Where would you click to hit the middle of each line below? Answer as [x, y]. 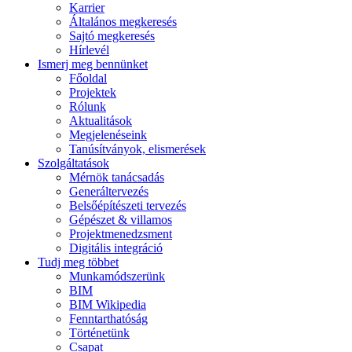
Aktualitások [101, 120]
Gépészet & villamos [121, 219]
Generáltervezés [109, 191]
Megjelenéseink [108, 134]
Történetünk [99, 332]
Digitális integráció [116, 247]
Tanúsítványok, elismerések [137, 148]
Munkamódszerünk [117, 276]
